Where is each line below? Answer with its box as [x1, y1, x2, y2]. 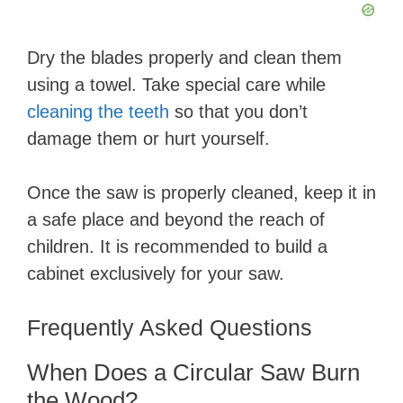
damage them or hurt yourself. [27, 129, 270, 149]
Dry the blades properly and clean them [27, 48, 342, 68]
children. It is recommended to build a [27, 237, 327, 257]
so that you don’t [169, 102, 308, 122]
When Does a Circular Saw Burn [27, 359, 360, 387]
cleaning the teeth [27, 102, 169, 122]
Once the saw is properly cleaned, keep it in [27, 183, 376, 203]
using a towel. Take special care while [27, 75, 326, 95]
